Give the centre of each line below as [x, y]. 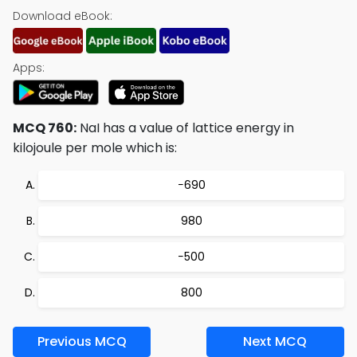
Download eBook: [63, 16]
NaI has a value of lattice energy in [185, 128]
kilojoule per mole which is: [95, 148]
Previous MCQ [82, 341]
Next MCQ [275, 341]
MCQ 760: [45, 128]
